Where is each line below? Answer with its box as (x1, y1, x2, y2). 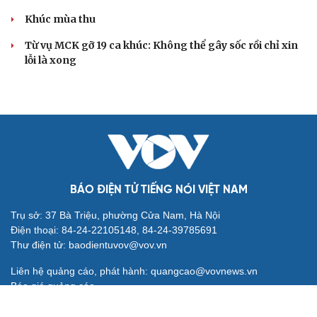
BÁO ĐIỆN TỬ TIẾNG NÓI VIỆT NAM (69, 183, 248, 196)
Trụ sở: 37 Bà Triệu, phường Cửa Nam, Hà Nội (11, 209, 220, 221)
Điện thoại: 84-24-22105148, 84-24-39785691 (11, 224, 217, 236)
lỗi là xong (25, 53, 76, 67)
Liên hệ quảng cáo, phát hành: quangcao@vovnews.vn (11, 265, 258, 277)
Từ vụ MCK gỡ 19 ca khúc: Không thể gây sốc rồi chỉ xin (25, 38, 298, 52)
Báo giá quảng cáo (11, 279, 95, 292)
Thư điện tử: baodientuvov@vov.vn (11, 238, 167, 250)
